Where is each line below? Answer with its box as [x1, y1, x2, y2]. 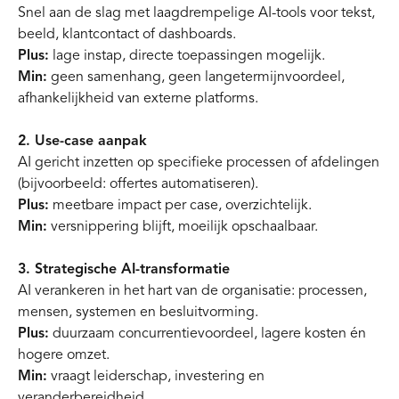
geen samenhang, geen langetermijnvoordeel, [47, 68, 345, 85]
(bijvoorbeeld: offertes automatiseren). [18, 175, 258, 192]
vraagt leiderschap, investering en [47, 367, 265, 385]
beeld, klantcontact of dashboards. [18, 25, 236, 43]
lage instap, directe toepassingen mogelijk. [49, 46, 325, 64]
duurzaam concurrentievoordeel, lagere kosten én [49, 324, 366, 342]
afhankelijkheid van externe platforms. [18, 89, 258, 107]
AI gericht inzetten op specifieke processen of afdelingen [18, 153, 379, 171]
